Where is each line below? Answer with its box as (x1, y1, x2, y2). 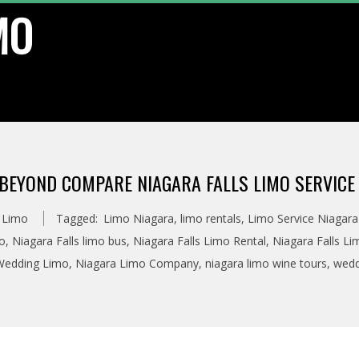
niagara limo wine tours (204, 256, 327, 271)
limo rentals (180, 211, 241, 226)
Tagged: (56, 211, 98, 226)
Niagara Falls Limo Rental (133, 233, 266, 248)
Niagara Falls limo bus (12, 233, 127, 248)
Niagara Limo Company (75, 256, 199, 271)
